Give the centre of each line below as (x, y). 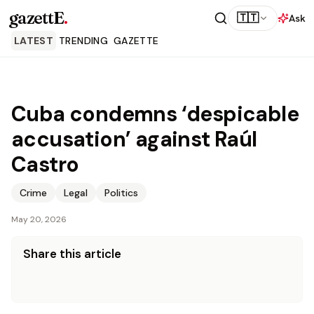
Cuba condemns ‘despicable (155, 114)
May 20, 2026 (39, 219)
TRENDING (83, 41)
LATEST (34, 41)
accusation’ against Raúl (134, 139)
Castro (45, 164)
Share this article (72, 254)
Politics (121, 193)
